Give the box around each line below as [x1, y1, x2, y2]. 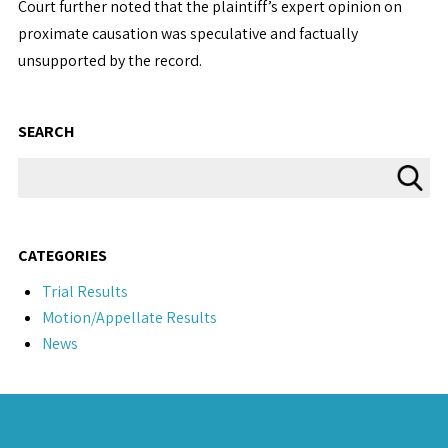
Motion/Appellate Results [41, 307, 217, 328]
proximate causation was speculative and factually [17, 23, 358, 44]
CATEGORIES [17, 245, 107, 266]
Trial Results [41, 281, 128, 302]
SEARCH [17, 121, 75, 142]
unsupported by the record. [17, 50, 202, 71]
